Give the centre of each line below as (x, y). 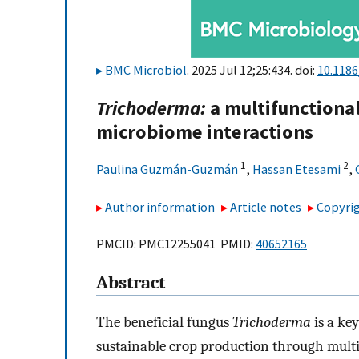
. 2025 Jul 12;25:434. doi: (252, 70)
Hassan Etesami (296, 169)
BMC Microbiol (146, 70)
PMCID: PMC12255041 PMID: (176, 244)
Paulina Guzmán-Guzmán (167, 169)
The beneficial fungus (164, 322)
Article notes (266, 206)
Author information (160, 206)
